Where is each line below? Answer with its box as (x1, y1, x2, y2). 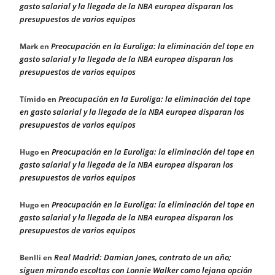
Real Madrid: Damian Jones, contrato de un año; (54, 252, 231, 263)
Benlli (20, 252, 41, 263)
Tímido (20, 94, 45, 105)
